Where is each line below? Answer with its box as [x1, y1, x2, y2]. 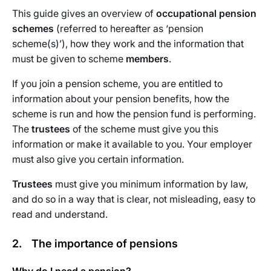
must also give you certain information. [12, 153, 184, 165]
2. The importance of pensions [12, 237, 178, 250]
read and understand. [12, 208, 108, 220]
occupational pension [156, 7, 256, 19]
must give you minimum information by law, [53, 178, 248, 190]
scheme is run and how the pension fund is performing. [12, 108, 256, 120]
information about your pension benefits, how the [12, 93, 229, 105]
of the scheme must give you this [70, 123, 218, 135]
